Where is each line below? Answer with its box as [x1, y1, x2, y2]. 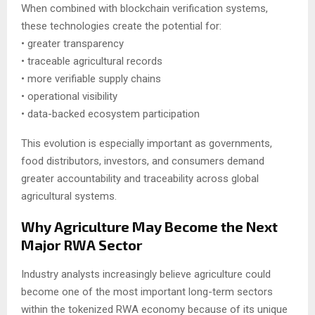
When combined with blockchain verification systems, [21, 2, 268, 15]
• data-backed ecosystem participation [21, 108, 200, 121]
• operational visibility [21, 90, 117, 103]
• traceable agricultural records [21, 55, 162, 68]
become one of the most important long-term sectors [21, 285, 273, 299]
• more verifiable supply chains [21, 72, 161, 86]
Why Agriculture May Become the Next [21, 218, 278, 236]
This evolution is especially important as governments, [21, 137, 272, 150]
